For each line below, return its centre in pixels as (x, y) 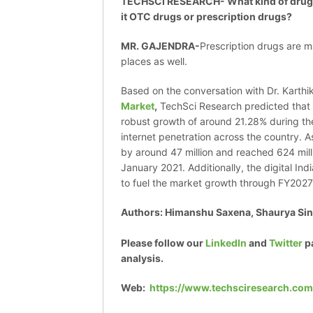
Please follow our (163, 243)
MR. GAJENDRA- (160, 46)
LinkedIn (226, 243)
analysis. (142, 259)
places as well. (154, 61)
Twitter (286, 243)
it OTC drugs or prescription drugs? (206, 17)
